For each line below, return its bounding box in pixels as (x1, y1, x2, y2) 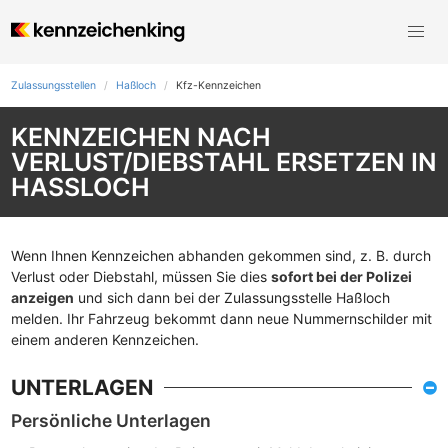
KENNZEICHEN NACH (11, 121, 271, 152)
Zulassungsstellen (11, 79, 96, 92)
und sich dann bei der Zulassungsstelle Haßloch (74, 289, 390, 306)
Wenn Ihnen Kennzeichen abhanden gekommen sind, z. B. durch (11, 247, 431, 264)
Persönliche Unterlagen (11, 410, 211, 431)
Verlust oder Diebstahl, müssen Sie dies (11, 268, 271, 285)
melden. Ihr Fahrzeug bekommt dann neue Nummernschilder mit (11, 310, 432, 327)
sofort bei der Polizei (271, 268, 412, 285)
